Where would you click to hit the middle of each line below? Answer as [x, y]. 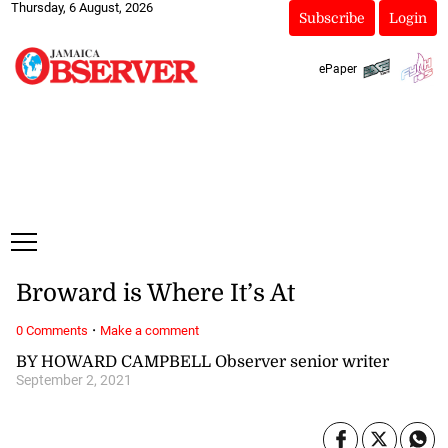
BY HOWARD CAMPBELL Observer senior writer [202, 361]
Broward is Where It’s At [155, 293]
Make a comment [149, 330]
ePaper [337, 68]
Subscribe [331, 18]
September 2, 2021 [73, 380]
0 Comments [51, 330]
